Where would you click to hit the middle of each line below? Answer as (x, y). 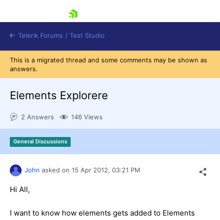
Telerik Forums (40, 35)
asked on (56, 170)
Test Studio (87, 35)
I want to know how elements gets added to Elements (102, 213)
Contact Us (61, 146)
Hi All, (20, 189)
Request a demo (60, 155)
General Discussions (40, 142)
